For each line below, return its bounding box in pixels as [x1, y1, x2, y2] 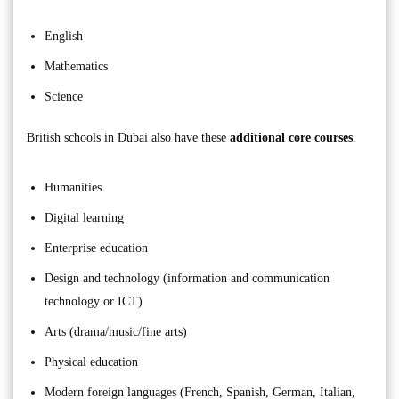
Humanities [45, 181, 102, 195]
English [45, 29, 83, 44]
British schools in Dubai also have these [27, 131, 230, 145]
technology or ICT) [45, 295, 142, 309]
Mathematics [45, 60, 108, 74]
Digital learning [45, 211, 124, 225]
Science [45, 90, 83, 104]
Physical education [45, 355, 138, 370]
